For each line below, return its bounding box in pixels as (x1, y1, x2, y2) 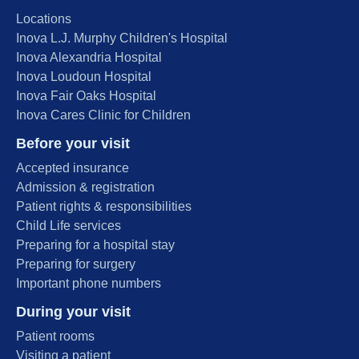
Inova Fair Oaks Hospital (16, 88, 156, 103)
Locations (16, 11, 71, 26)
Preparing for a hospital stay (16, 237, 175, 252)
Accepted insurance (16, 160, 129, 175)
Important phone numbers (16, 276, 161, 290)
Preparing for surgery (16, 256, 135, 271)
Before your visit (16, 135, 130, 151)
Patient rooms (16, 329, 95, 343)
